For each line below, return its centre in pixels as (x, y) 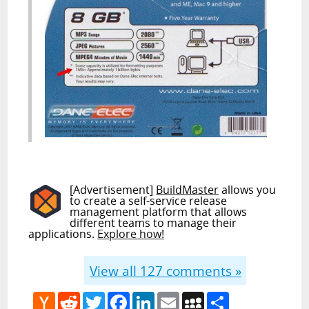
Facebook (155, 298)
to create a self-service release (149, 200)
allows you (248, 189)
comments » (202, 270)
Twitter (123, 298)
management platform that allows (159, 211)
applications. (63, 233)
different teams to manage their (153, 222)
